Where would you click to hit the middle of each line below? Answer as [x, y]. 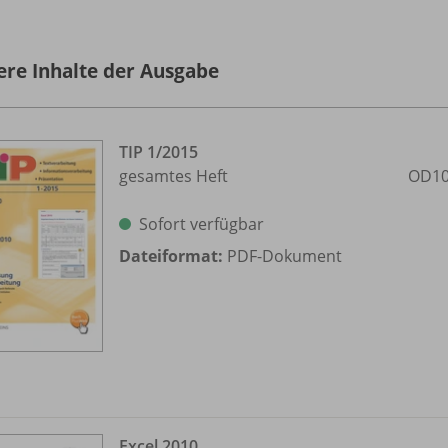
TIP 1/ [140, 151]
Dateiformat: [171, 255]
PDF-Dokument [282, 255]
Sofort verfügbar [201, 223]
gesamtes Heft [173, 175]
